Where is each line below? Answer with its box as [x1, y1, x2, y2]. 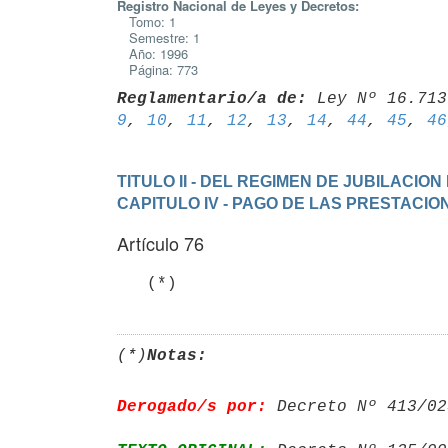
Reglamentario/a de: [117, 89, 307, 108]
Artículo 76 [117, 230, 204, 256]
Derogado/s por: [117, 397, 267, 416]
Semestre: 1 [117, 28, 200, 47]
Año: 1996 [117, 44, 188, 63]
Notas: [147, 346, 207, 365]
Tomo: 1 [117, 12, 176, 31]
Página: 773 [117, 60, 198, 79]
